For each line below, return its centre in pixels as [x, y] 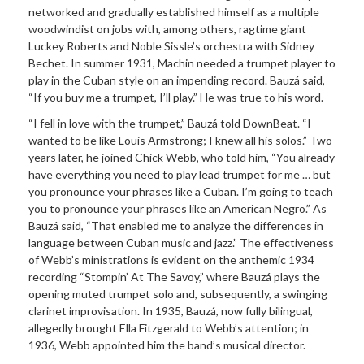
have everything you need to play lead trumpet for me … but [180, 174]
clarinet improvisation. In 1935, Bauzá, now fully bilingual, [171, 310]
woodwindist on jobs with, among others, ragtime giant [167, 29]
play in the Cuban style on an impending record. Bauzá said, [177, 80]
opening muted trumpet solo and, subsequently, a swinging [178, 293]
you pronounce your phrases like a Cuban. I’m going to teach [181, 191]
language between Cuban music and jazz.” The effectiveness [181, 242]
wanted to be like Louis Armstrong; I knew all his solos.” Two [180, 140]
